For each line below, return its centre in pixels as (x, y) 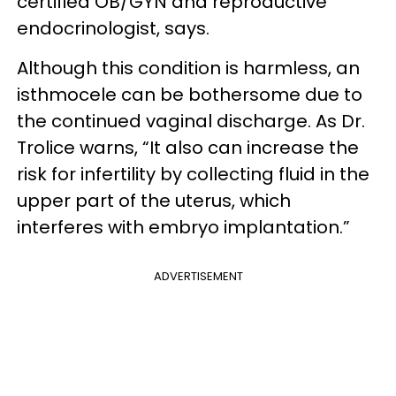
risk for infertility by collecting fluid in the (193, 174)
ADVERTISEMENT (198, 276)
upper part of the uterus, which (154, 201)
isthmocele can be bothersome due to (190, 95)
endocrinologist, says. (115, 28)
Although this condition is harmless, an (188, 68)
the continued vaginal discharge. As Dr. (191, 121)
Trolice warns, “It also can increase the (188, 148)
